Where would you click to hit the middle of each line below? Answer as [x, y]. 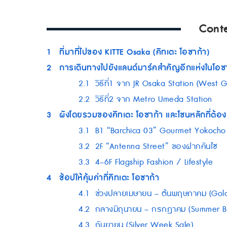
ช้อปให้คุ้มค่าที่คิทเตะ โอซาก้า [109, 178]
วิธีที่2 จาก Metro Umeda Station [154, 100]
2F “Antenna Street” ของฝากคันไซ [156, 147]
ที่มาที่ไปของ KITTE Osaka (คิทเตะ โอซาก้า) [134, 52]
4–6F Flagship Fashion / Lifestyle [154, 162]
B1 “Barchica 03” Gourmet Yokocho [160, 131]
